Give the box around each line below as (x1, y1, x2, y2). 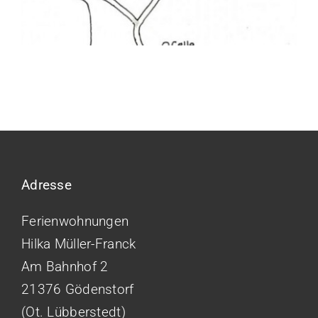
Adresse (21, 177, 72, 194)
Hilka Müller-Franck (21, 236, 136, 253)
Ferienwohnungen (21, 213, 129, 230)
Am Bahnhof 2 (21, 258, 109, 275)
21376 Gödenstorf (21, 281, 134, 298)
